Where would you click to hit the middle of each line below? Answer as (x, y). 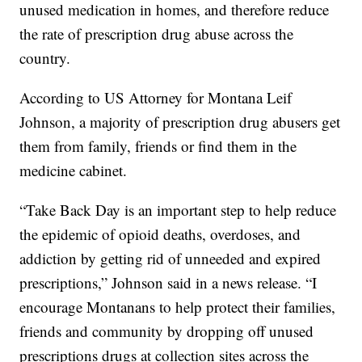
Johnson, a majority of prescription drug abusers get (180, 122)
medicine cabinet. (74, 170)
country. (45, 58)
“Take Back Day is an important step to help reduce (178, 210)
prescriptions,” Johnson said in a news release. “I (168, 283)
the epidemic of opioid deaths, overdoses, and (160, 234)
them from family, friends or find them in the (158, 146)
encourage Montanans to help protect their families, (178, 307)
